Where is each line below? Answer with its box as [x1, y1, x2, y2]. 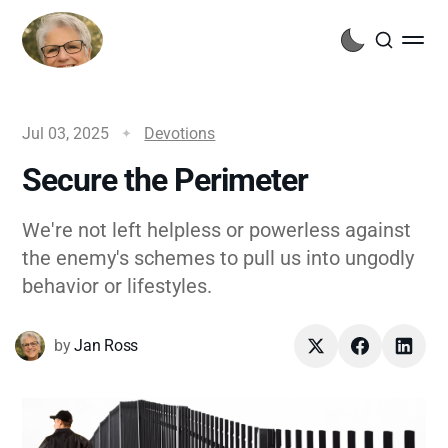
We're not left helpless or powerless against [22, 218, 412, 242]
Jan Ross [74, 336, 138, 355]
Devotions [144, 124, 216, 143]
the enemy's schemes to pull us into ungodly [22, 246, 415, 270]
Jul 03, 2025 [22, 124, 110, 143]
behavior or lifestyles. [22, 274, 213, 298]
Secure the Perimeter [22, 161, 309, 199]
